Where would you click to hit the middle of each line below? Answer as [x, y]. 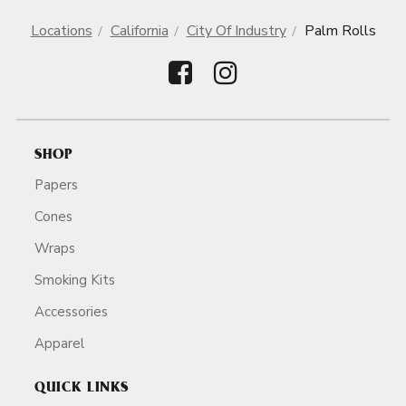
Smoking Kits [75, 280]
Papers [56, 184]
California [139, 31]
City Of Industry [236, 31]
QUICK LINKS [82, 388]
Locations [61, 31]
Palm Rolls [340, 31]
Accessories [71, 311]
